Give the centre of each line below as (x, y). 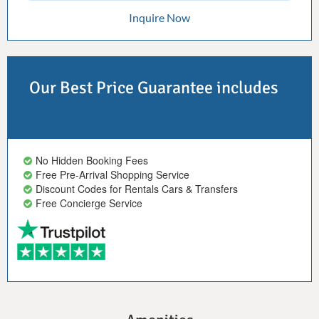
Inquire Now (159, 17)
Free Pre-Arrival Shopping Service (113, 174)
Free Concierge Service (89, 203)
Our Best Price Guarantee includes (154, 87)
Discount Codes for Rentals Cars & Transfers (137, 188)
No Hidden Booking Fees (92, 160)
